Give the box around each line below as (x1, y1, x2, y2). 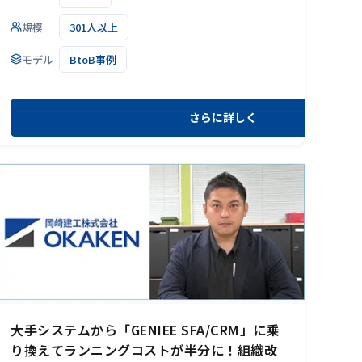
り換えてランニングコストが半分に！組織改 (11, 340, 277, 360)
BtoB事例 (69, 51, 116, 67)
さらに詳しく (189, 109, 257, 126)
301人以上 (69, 19, 118, 35)
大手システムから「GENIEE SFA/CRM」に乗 (11, 320, 280, 340)
